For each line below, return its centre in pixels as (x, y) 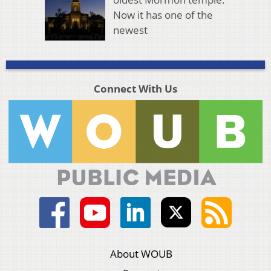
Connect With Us (135, 88)
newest (130, 30)
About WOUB (142, 253)
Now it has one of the (163, 15)
